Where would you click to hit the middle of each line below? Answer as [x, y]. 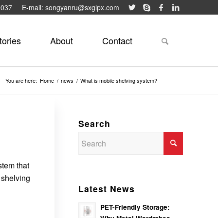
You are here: [21, 80]
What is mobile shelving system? [119, 80]
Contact [117, 40]
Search [94, 123]
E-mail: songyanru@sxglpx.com [71, 7]
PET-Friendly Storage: [135, 207]
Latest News [107, 189]
